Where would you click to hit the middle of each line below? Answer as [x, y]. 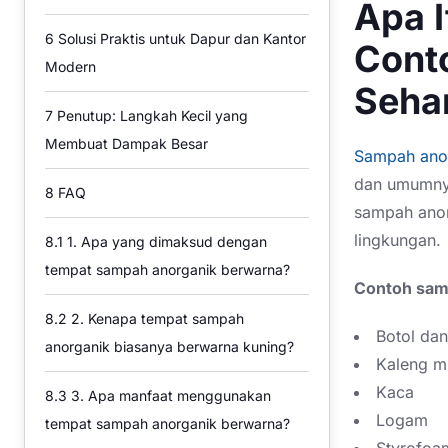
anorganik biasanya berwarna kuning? [169, 346]
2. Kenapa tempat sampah [155, 318]
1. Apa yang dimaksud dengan [165, 241]
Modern [70, 66]
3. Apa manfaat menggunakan [169, 395]
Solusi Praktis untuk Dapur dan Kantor [180, 38]
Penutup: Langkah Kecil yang [150, 115]
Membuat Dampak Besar [126, 143]
